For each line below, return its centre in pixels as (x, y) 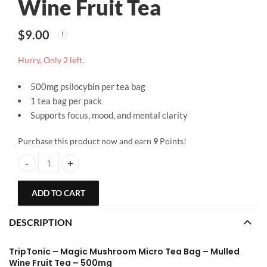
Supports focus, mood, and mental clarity (109, 115)
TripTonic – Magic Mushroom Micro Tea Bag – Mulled (124, 252)
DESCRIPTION (41, 222)
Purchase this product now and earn (86, 141)
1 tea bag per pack (66, 101)
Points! (172, 141)
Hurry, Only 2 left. (51, 60)
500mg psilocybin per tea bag (88, 87)
